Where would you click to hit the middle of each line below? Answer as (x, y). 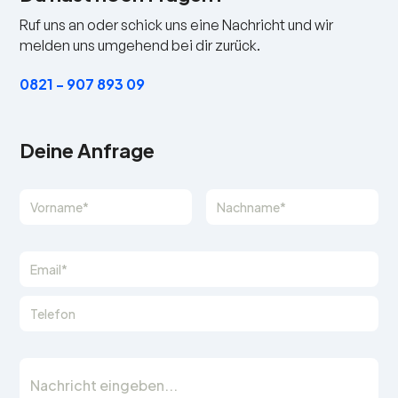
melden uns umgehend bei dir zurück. (140, 45)
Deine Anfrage (88, 150)
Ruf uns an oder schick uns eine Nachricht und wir (177, 25)
